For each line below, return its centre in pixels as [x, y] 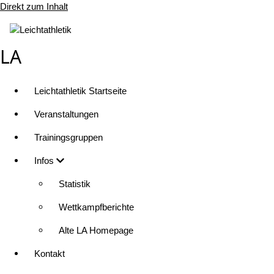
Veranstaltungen [66, 114]
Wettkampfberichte [96, 207]
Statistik [75, 184]
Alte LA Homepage [96, 231]
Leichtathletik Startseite [80, 91]
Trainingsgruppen [68, 138]
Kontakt [50, 254]
